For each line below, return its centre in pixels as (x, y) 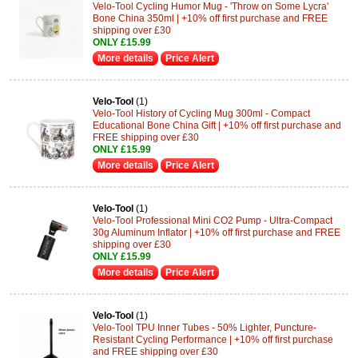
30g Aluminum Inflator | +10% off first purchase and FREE (217, 232)
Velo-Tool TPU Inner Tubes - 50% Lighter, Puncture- (205, 327)
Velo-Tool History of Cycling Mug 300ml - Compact (201, 113)
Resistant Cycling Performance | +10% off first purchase (213, 339)
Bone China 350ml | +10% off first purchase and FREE (210, 18)
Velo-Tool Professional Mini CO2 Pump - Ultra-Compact (213, 220)
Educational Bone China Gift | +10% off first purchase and (217, 125)
